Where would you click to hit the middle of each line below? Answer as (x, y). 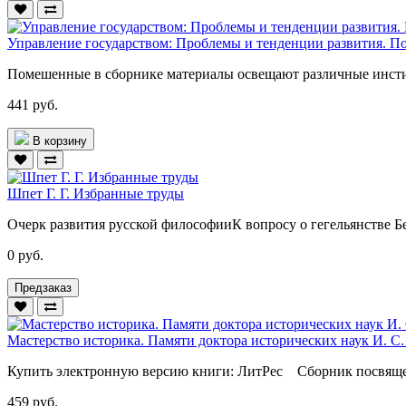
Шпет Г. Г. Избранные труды (96, 193)
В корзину (60, 140)
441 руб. (33, 104)
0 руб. (25, 255)
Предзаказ (43, 287)
